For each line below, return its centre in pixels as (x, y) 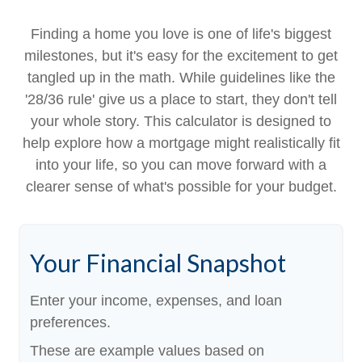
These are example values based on (147, 351)
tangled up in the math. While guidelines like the (181, 78)
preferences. (70, 322)
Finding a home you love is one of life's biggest (181, 34)
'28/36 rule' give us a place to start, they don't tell (181, 99)
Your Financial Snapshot (158, 263)
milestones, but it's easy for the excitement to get (181, 56)
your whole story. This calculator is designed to (181, 121)
